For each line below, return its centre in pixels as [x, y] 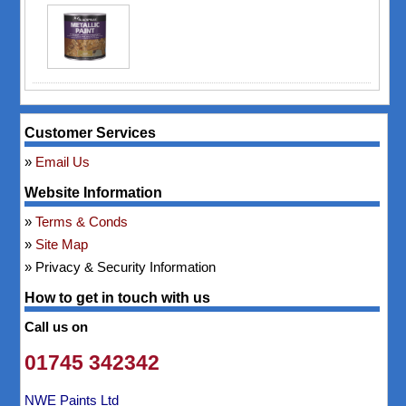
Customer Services [91, 133]
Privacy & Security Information [126, 267]
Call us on [57, 327]
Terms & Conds [82, 222]
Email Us [63, 162]
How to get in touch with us [118, 298]
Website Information [94, 193]
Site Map [62, 245]
